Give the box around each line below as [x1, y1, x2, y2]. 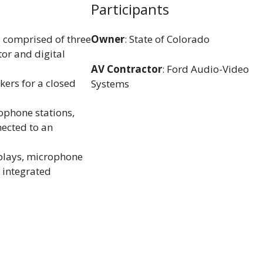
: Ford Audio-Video [162, 62, 249, 76]
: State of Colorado [124, 32, 210, 46]
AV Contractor [91, 62, 163, 76]
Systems [91, 76, 130, 90]
